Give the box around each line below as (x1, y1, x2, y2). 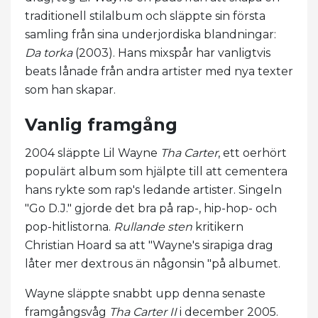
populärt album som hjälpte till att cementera (25, 164, 287, 178)
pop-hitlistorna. (25, 219, 114, 234)
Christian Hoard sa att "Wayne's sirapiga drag (25, 238, 273, 252)
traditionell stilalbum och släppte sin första (25, 9, 265, 23)
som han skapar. (25, 82, 116, 97)
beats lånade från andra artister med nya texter (25, 64, 293, 78)
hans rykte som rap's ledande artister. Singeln (25, 182, 282, 197)
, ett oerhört (218, 146, 287, 160)
